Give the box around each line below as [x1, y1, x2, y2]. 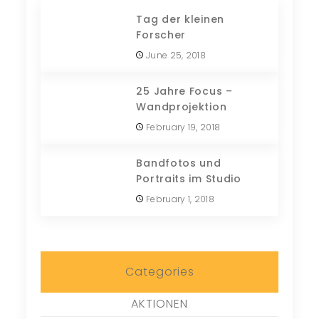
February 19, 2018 [143, 120, 221, 133]
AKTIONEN [131, 295, 188, 312]
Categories [125, 263, 194, 280]
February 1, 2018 [143, 192, 214, 205]
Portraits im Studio [136, 171, 241, 186]
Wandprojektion [136, 99, 227, 114]
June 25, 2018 [143, 49, 206, 62]
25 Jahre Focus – [136, 83, 233, 98]
